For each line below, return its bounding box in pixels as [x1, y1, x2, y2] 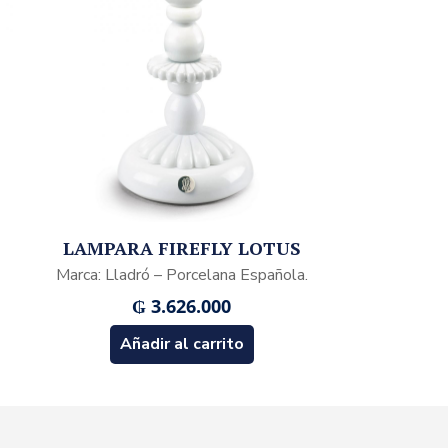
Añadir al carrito [119, 333, 244, 356]
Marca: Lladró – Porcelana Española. [55, 264, 308, 287]
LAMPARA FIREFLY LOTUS [62, 236, 301, 261]
